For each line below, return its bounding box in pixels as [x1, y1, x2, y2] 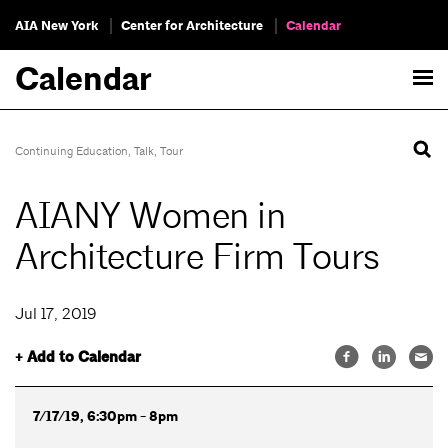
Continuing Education [15, 143, 128, 159]
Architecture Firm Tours [15, 234, 380, 281]
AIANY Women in [15, 193, 285, 240]
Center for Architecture [121, 17, 263, 35]
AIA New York [15, 17, 98, 35]
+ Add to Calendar [15, 347, 141, 368]
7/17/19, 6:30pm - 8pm [32, 406, 178, 426]
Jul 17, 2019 [15, 304, 97, 324]
